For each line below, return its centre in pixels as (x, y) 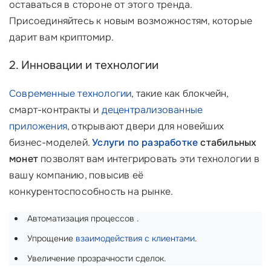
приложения (38, 126)
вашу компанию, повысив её (76, 175)
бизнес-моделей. (51, 142)
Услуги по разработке (145, 142)
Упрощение (51, 238)
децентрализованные (152, 110)
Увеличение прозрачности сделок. (96, 258)
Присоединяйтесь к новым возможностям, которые (131, 21)
